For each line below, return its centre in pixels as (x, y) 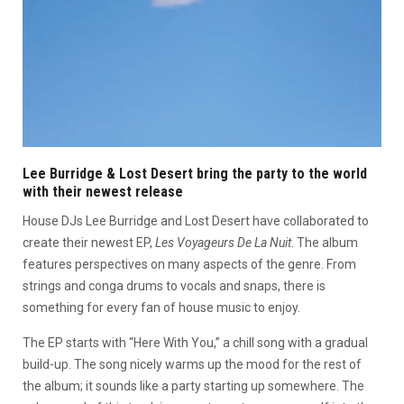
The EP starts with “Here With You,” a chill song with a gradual (195, 342)
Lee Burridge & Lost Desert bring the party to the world (195, 173)
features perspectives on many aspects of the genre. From (189, 264)
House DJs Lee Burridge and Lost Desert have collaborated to (196, 220)
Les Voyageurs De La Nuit (223, 242)
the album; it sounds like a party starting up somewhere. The (193, 386)
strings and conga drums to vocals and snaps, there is (174, 285)
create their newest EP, (89, 242)
